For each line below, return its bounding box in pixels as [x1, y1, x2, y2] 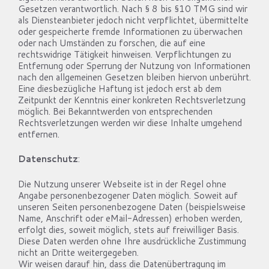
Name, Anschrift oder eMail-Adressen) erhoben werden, [18, 211, 243, 225]
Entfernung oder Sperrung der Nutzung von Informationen [18, 59, 250, 72]
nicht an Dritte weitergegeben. [18, 246, 139, 259]
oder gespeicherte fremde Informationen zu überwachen [18, 25, 243, 38]
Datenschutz [18, 153, 78, 165]
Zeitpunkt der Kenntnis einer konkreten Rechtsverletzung [18, 93, 246, 106]
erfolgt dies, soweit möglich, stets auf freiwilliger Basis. [18, 223, 239, 236]
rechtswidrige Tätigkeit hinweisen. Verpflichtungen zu [18, 47, 231, 61]
